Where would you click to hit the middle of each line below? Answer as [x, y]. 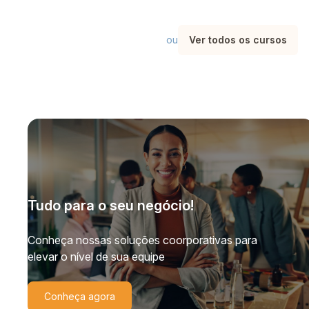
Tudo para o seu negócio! [111, 205]
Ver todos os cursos [238, 39]
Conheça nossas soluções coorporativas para [142, 240]
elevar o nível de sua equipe [96, 256]
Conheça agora [80, 296]
